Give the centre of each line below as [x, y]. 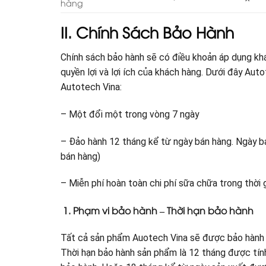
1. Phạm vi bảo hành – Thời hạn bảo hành [157, 210]
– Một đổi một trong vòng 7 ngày [130, 115]
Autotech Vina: [91, 87]
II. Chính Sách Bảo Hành [147, 31]
